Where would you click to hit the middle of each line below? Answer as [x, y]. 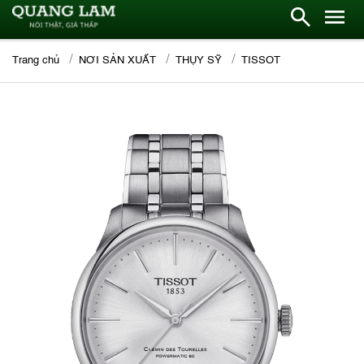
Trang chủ [36, 61]
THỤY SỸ [199, 61]
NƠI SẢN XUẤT [117, 61]
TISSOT [261, 61]
